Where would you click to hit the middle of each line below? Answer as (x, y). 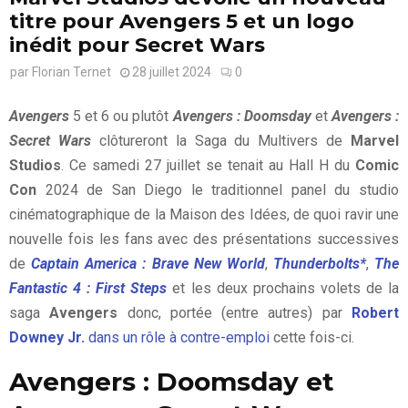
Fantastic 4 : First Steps (88, 288)
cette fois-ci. (312, 337)
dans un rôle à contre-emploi (177, 337)
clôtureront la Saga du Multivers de (217, 140)
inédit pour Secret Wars (137, 45)
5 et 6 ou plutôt (121, 116)
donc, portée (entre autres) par (235, 312)
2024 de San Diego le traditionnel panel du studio (218, 189)
